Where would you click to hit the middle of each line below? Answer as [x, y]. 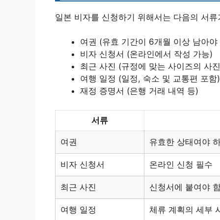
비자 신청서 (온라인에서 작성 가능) [146, 54]
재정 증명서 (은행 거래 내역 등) [139, 91]
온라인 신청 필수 [181, 164]
